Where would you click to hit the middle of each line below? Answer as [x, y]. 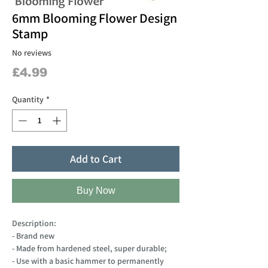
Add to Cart [96, 159]
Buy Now [96, 190]
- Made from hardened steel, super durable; [89, 248]
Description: [34, 223]
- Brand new [33, 235]
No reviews [32, 53]
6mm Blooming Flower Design [95, 18]
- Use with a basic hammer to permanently [88, 261]
